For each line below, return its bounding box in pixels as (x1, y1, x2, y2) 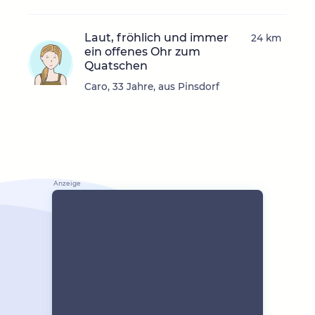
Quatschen (84, 59, 148, 73)
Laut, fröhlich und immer (84, 31, 229, 45)
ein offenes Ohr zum (84, 45, 200, 59)
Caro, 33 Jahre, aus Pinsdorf (84, 81, 219, 93)
